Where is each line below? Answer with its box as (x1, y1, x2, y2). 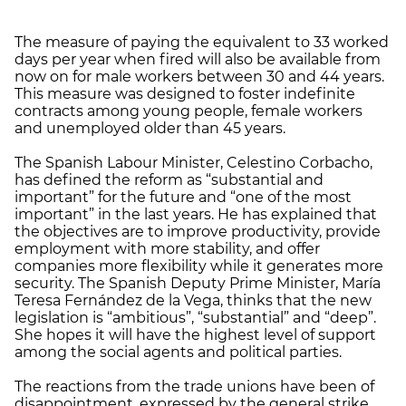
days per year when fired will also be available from (14, 50, 381, 68)
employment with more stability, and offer (14, 239, 320, 257)
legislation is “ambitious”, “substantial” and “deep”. (14, 308, 376, 326)
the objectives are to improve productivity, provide (14, 222, 381, 240)
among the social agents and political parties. (14, 343, 342, 361)
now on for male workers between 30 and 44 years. (14, 67, 384, 85)
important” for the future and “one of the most (14, 188, 352, 206)
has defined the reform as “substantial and (14, 170, 324, 188)
